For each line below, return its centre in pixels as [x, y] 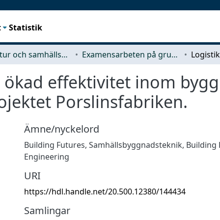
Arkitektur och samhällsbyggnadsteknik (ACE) [65, 54]
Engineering [47, 156]
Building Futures [55, 145]
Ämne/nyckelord [62, 129]
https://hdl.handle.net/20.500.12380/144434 [105, 191]
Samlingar [47, 210]
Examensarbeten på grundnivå [175, 54]
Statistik [26, 27]
